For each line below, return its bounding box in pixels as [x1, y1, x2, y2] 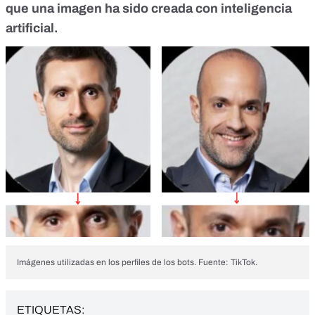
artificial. [6, 21, 58, 36]
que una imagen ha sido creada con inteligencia [6, 1, 292, 16]
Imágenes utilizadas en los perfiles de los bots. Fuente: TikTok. [17, 257, 257, 267]
